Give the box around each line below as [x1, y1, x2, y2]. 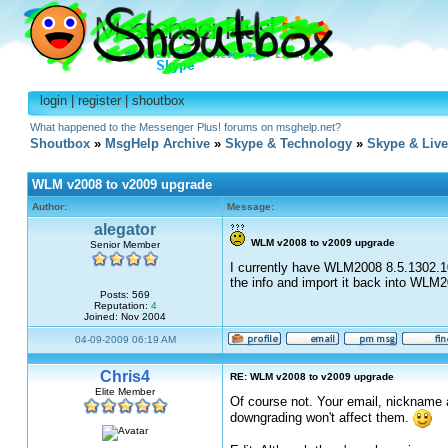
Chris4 [100, 368, 150, 385]
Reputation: [93, 300, 151, 311]
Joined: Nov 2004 [84, 311, 166, 322]
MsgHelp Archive [105, 136, 210, 151]
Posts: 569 [100, 289, 150, 300]
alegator [94, 221, 156, 238]
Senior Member [90, 239, 160, 250]
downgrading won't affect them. [230, 409, 413, 425]
